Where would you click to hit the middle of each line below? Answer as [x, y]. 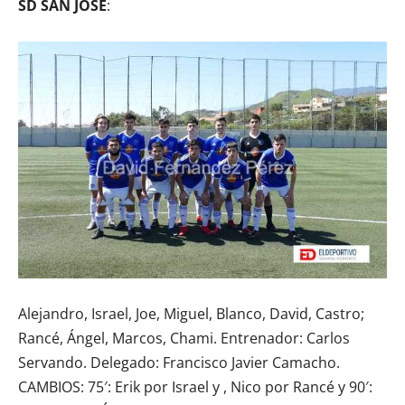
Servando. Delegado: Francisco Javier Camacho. [179, 363]
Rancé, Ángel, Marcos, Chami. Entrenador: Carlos [184, 339]
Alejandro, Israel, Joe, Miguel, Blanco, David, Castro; [191, 314]
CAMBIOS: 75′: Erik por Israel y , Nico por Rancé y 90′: [195, 387]
